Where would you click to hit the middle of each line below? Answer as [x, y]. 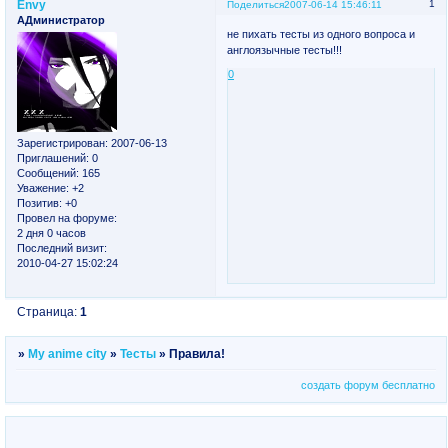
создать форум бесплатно [367, 385]
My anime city [68, 354]
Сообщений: [48, 173]
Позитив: [39, 203]
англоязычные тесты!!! [285, 49]
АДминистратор [61, 20]
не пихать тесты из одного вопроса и [321, 33]
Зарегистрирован [61, 143]
